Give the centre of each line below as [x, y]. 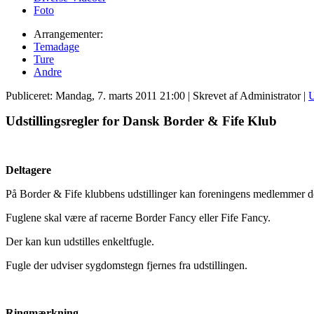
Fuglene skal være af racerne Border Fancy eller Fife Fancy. [138, 217]
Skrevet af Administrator [247, 95]
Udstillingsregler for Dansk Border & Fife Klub [141, 121]
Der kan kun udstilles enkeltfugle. [80, 241]
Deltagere [28, 170]
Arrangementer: [68, 34]
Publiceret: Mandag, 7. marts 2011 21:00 [95, 95]
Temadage [56, 46]
